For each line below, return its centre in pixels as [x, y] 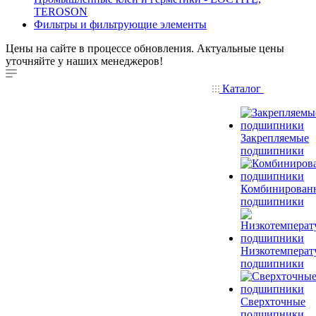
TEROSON [61, 12]
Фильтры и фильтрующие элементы [120, 24]
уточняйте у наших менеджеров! [84, 61]
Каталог [242, 89]
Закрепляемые [275, 138]
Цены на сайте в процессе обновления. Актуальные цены [145, 48]
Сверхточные [273, 302]
